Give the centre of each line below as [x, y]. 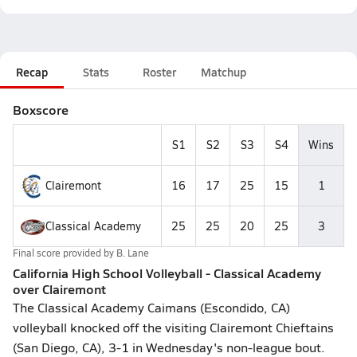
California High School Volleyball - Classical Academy [167, 273]
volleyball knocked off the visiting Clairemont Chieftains [173, 327]
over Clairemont [59, 289]
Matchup [224, 72]
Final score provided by [65, 253]
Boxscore [41, 110]
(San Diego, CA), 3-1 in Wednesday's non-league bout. [169, 347]
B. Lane [133, 253]
